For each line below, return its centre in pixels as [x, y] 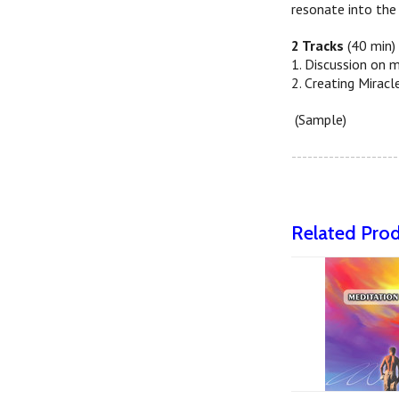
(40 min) [370, 45]
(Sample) [319, 119]
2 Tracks [318, 45]
